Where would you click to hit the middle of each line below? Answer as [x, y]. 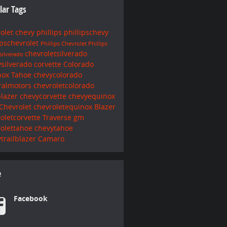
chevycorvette [44, 96]
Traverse [58, 117]
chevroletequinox [64, 106]
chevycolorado [58, 74]
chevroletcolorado [64, 85]
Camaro [51, 138]
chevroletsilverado [56, 53]
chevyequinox [91, 96]
